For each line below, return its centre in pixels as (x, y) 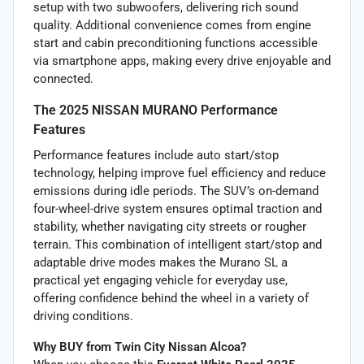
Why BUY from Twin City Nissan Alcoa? (140, 347)
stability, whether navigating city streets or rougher (170, 226)
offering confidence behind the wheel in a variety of (171, 298)
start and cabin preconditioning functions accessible (175, 43)
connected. (63, 78)
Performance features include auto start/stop (156, 155)
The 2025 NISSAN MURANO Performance (156, 110)
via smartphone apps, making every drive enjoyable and (182, 61)
